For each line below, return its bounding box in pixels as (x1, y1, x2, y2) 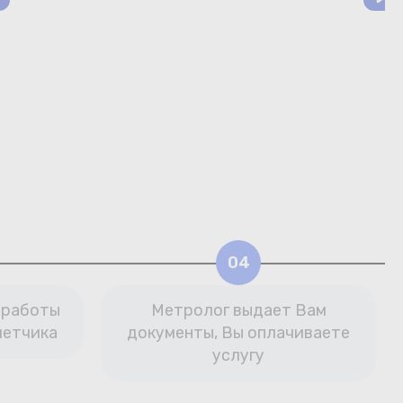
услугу (212, 345, 264, 365)
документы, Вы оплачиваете (127, 323, 350, 343)
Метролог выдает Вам (150, 300, 327, 320)
